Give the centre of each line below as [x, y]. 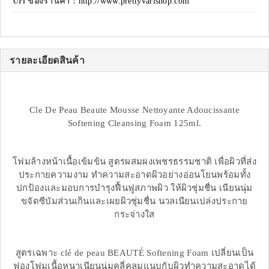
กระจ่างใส [134, 215]
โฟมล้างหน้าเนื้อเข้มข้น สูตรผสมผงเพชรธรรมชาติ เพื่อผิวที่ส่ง [134, 162]
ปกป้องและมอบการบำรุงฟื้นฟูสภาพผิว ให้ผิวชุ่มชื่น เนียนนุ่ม [134, 188]
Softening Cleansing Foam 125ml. [134, 123]
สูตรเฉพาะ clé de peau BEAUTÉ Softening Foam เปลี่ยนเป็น [134, 253]
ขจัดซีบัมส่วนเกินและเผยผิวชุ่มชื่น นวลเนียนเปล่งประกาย [134, 201]
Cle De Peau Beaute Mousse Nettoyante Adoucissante [134, 110]
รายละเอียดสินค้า [47, 61]
